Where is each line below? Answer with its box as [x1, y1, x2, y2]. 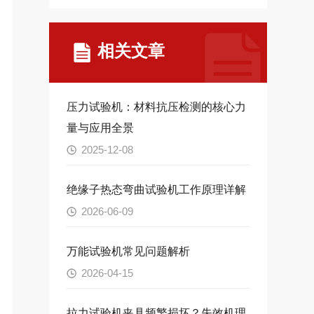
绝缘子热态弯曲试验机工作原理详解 [66, 184, 246, 196]
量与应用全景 [66, 122, 134, 135]
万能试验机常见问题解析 [66, 245, 190, 258]
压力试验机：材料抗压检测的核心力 [66, 101, 246, 114]
